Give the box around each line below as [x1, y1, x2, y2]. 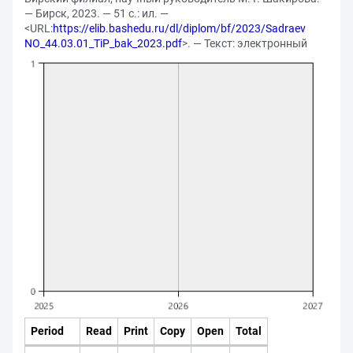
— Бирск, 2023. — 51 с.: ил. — [24, 7, 169, 20]
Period [31, 324, 64, 337]
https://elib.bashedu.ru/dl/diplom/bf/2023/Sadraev [53, 22, 306, 35]
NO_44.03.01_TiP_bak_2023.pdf [24, 37, 182, 50]
